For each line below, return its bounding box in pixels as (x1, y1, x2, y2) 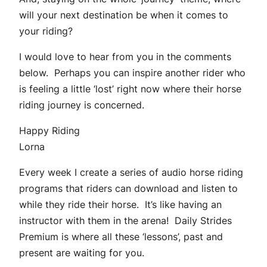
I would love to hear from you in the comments (19, 51, 231, 63)
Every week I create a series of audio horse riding (19, 166, 243, 179)
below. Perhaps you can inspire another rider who (19, 67, 246, 79)
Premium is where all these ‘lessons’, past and (19, 231, 223, 243)
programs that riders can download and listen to (19, 182, 238, 195)
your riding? (19, 25, 73, 38)
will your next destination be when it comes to (19, 9, 228, 21)
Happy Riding (19, 125, 80, 137)
